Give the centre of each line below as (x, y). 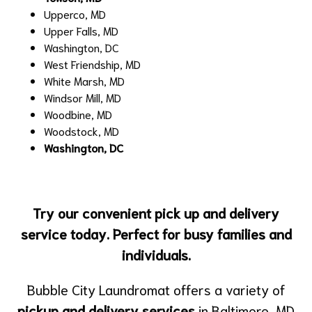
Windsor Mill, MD (83, 97)
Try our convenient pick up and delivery (156, 212)
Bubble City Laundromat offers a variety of (156, 289)
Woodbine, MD (78, 114)
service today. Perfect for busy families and (156, 233)
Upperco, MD (75, 13)
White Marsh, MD (84, 80)
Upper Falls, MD (81, 30)
